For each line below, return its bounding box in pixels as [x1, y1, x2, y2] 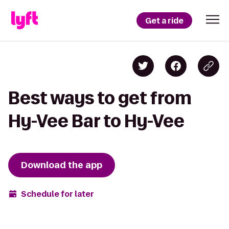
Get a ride [145, 15, 184, 26]
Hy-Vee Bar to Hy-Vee [8, 111, 185, 130]
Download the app [21, 159, 102, 171]
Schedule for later [21, 188, 94, 199]
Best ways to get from [8, 88, 192, 107]
